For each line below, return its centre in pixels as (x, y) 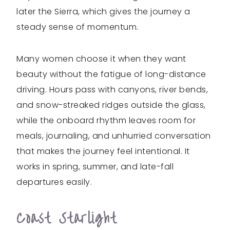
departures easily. (54, 182)
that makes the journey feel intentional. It (103, 151)
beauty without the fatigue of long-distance (111, 74)
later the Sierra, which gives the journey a (103, 11)
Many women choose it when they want (101, 59)
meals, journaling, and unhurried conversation (114, 136)
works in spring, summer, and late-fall (95, 166)
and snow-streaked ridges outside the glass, (111, 105)
